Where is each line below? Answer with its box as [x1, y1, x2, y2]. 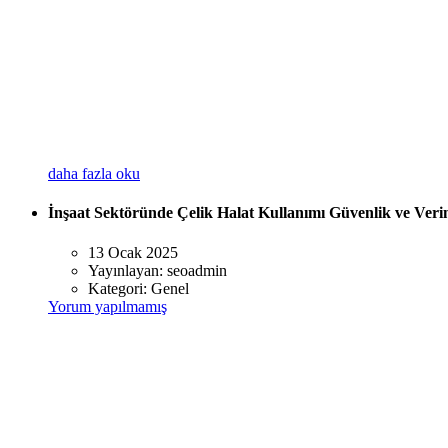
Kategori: [88, 279, 151, 297]
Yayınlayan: [88, 261, 167, 279]
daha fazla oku [48, 165, 140, 183]
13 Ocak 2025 [88, 243, 178, 261]
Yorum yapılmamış [48, 297, 167, 315]
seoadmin [167, 261, 227, 279]
